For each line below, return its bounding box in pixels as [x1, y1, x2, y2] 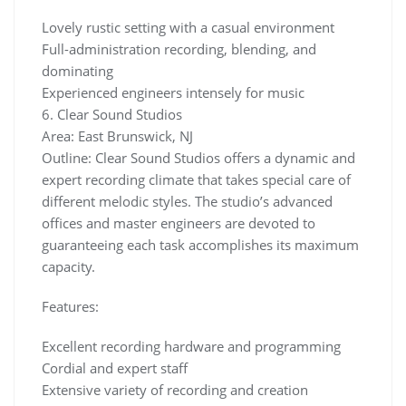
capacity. [42, 257, 95, 275]
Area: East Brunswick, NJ [42, 127, 193, 145]
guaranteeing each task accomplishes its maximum [42, 236, 359, 254]
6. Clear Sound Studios [42, 105, 182, 123]
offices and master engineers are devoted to [42, 214, 315, 232]
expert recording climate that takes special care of [42, 170, 351, 188]
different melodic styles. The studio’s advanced [42, 192, 333, 210]
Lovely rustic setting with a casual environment [42, 18, 334, 36]
